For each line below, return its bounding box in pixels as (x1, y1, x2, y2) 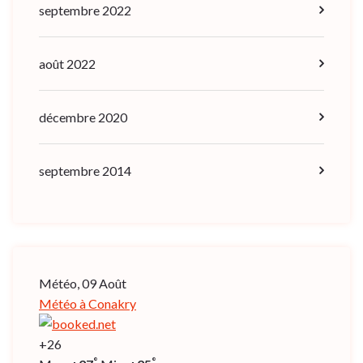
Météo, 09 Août (39, 275, 126, 291)
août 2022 (39, 55, 96, 71)
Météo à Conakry (39, 295, 136, 311)
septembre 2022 (39, 2, 131, 18)
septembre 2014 (39, 162, 131, 178)
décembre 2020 (39, 109, 127, 125)
